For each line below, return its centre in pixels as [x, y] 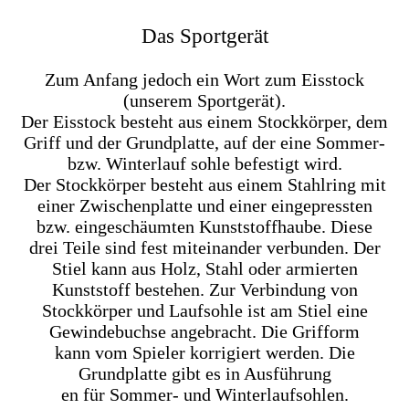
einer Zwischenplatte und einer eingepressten [204, 205]
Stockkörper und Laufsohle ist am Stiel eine [204, 310]
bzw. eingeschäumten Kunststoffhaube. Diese [204, 226]
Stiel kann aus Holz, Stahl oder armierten [204, 268]
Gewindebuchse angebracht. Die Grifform [204, 331]
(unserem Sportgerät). [204, 100]
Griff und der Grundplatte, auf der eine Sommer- [204, 142]
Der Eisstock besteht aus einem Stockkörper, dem [204, 121]
